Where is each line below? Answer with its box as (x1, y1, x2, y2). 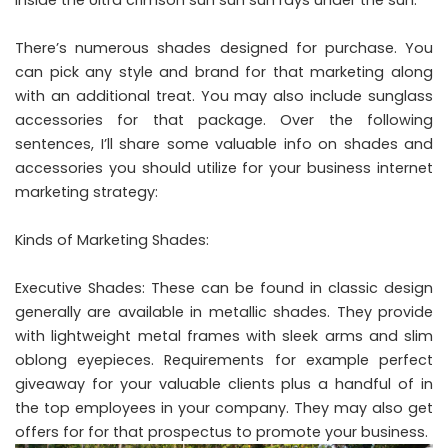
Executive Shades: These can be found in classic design (15, 277, 433, 298)
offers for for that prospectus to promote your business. (15, 421, 428, 442)
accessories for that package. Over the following (15, 109, 433, 130)
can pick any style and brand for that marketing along (15, 61, 433, 82)
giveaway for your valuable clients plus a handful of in (15, 373, 433, 394)
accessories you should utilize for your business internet (15, 157, 433, 178)
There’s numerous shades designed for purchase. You (15, 37, 433, 58)
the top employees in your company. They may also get (15, 397, 433, 418)
